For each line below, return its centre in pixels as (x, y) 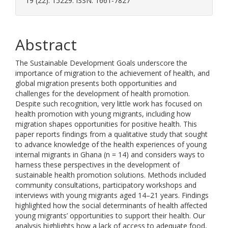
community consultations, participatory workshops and (106, 185)
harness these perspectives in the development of (97, 165)
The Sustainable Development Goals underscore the (101, 63)
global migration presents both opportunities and (96, 83)
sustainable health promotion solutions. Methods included (111, 175)
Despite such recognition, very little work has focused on (109, 104)
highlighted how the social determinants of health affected (111, 205)
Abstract (46, 45)
